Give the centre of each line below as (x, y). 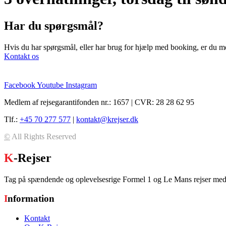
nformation (31, 199)
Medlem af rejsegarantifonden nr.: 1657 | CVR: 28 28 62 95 (99, 102)
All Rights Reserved (43, 136)
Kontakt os (21, 56)
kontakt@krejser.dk (107, 119)
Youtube (50, 85)
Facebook (20, 85)
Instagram (81, 85)
